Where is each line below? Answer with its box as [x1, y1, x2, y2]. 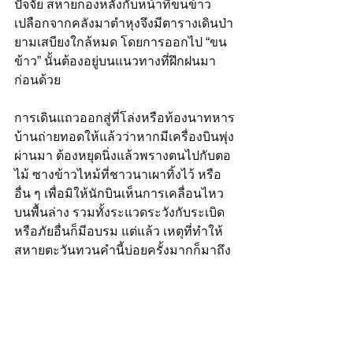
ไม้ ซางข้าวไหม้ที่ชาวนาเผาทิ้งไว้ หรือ [14, 167, 221, 181]
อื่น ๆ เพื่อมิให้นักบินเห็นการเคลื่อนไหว [14, 186, 224, 200]
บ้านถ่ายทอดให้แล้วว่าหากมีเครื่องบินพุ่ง [14, 129, 234, 143]
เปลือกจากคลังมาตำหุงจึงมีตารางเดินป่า [14, 16, 233, 30]
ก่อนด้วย [14, 72, 61, 87]
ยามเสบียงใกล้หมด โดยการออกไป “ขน [14, 35, 227, 49]
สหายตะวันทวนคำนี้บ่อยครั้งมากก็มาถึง [14, 243, 234, 257]
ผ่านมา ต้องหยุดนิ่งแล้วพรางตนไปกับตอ [14, 148, 231, 162]
